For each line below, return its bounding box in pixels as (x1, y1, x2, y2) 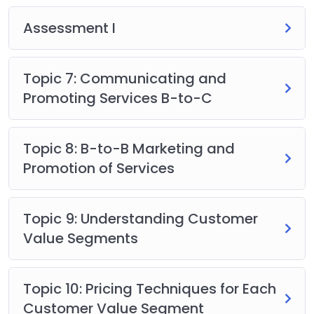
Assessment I (23, 18, 116, 38)
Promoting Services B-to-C (23, 88, 212, 108)
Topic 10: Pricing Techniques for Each (23, 278, 276, 299)
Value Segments (23, 228, 138, 248)
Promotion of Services (23, 158, 175, 178)
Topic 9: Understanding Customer (23, 208, 258, 228)
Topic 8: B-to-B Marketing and (23, 138, 235, 158)
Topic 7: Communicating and (23, 68, 226, 88)
